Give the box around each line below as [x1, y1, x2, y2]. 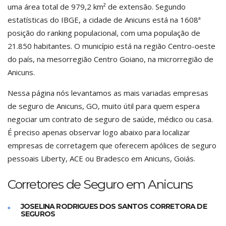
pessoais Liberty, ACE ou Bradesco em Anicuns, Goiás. [8, 153, 195, 163]
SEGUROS [21, 209, 55, 218]
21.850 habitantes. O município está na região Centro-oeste [8, 41, 215, 51]
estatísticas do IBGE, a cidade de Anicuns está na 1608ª [8, 15, 201, 25]
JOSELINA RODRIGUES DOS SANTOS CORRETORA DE [21, 202, 207, 211]
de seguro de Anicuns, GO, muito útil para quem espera [8, 101, 200, 111]
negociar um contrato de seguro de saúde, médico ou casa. [8, 114, 213, 124]
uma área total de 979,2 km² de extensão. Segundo [8, 2, 186, 12]
